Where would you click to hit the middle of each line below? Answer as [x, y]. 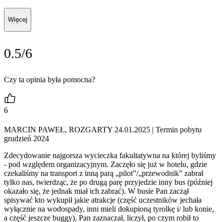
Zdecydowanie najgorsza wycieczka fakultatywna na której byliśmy [110, 155]
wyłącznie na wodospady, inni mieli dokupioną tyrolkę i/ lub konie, [109, 209]
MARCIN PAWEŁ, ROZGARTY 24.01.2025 [77, 129]
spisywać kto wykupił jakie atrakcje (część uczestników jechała [103, 200]
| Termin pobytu [176, 129]
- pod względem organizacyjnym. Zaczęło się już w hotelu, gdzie [106, 164]
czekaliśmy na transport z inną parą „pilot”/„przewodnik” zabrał [104, 173]
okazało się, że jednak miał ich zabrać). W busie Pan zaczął [96, 191]
